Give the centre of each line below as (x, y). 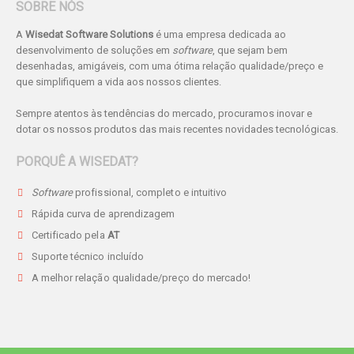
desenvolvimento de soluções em (94, 50)
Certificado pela (69, 235)
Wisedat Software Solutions (89, 34)
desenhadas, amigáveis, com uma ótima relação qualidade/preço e (169, 66)
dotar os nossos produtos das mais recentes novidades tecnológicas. (177, 129)
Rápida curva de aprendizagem (103, 214)
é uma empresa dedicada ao (220, 34)
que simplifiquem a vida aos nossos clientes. (119, 82)
